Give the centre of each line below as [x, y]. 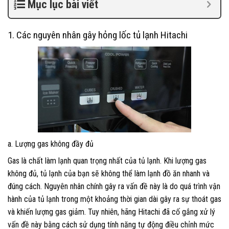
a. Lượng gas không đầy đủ [51, 144]
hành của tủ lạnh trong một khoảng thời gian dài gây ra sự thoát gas [114, 199]
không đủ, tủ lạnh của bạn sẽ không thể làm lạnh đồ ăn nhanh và [109, 174]
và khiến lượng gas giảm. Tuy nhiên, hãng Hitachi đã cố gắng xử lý [111, 212]
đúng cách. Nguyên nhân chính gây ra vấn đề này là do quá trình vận [114, 187]
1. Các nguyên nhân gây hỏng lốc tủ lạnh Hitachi [98, 35]
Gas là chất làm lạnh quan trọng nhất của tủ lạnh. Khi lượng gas [107, 161]
